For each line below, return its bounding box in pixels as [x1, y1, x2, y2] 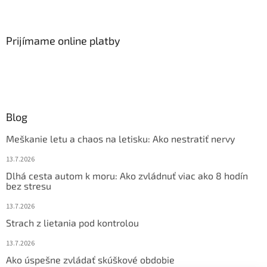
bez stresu [6, 180, 51, 192]
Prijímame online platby [6, 34, 120, 48]
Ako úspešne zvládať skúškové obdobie [6, 254, 175, 266]
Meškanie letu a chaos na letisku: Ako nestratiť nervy [6, 133, 235, 145]
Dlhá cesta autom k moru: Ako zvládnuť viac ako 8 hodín [6, 170, 248, 182]
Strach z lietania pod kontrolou [6, 217, 139, 229]
